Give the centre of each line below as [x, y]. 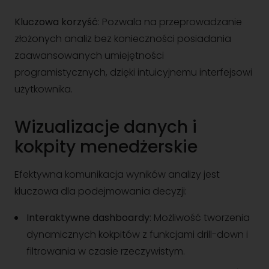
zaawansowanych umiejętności [89, 56]
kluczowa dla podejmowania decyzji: [101, 191]
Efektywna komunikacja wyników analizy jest [117, 174]
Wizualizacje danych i [106, 127]
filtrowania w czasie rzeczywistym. [106, 251]
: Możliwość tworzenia [200, 218]
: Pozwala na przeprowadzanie [170, 22]
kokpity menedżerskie [106, 147]
